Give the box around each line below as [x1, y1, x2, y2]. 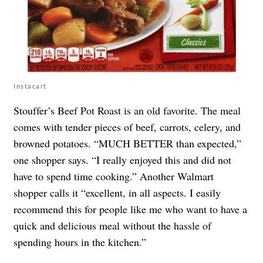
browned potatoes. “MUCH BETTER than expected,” [14, 136, 241, 150]
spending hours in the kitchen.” [14, 234, 146, 249]
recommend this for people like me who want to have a [14, 201, 247, 216]
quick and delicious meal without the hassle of [14, 218, 211, 232]
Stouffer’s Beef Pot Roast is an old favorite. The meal [14, 103, 241, 117]
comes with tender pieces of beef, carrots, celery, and [14, 119, 241, 134]
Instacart [14, 82, 47, 90]
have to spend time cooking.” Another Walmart [14, 168, 214, 183]
